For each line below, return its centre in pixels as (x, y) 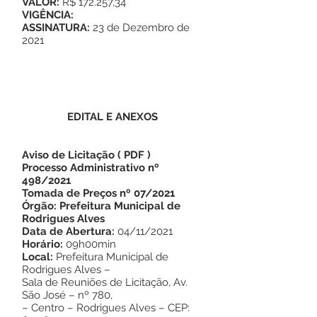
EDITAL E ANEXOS (113, 117)
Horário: (44, 244)
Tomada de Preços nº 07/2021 (98, 193)
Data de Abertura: (68, 231)
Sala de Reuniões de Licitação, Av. (105, 282)
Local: (39, 257)
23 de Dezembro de (141, 28)
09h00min (91, 244)
